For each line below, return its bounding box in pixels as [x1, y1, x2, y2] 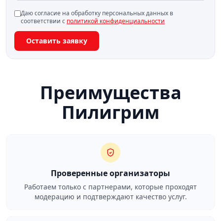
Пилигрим [62, 100, 159, 124]
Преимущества [39, 80, 182, 105]
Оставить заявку [26, 36, 87, 45]
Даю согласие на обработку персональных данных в [21, 9, 173, 17]
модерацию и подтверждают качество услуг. [34, 192, 187, 201]
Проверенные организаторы [51, 168, 170, 179]
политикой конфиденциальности [67, 17, 165, 25]
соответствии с [21, 17, 67, 25]
